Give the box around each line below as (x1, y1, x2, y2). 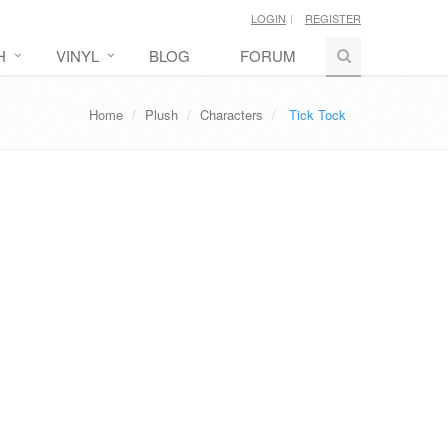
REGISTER (305, 10, 361, 26)
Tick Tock (289, 105, 346, 124)
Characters (200, 105, 263, 124)
